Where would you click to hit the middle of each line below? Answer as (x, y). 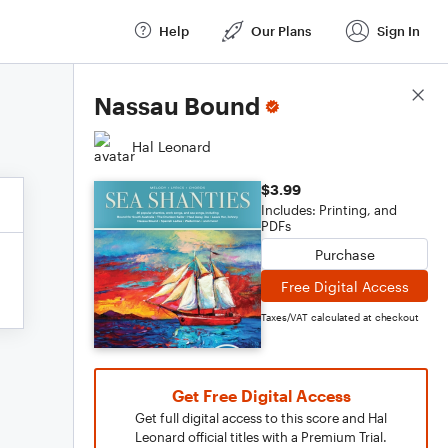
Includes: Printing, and (329, 210)
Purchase (344, 254)
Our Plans (281, 30)
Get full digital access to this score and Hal (261, 418)
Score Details (383, 96)
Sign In (398, 30)
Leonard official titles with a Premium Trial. (261, 437)
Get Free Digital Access (261, 395)
